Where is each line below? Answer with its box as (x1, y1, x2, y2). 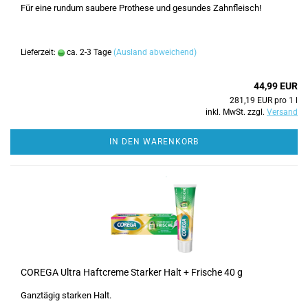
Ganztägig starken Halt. (21, 290, 111, 300)
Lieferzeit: (21, 47, 58, 57)
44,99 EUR (254, 80, 298, 91)
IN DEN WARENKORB (109, 137, 199, 146)
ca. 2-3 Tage (65, 47, 111, 57)
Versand (267, 107, 298, 117)
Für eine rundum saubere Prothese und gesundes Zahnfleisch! (21, 3, 261, 13)
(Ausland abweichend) (113, 47, 197, 57)
